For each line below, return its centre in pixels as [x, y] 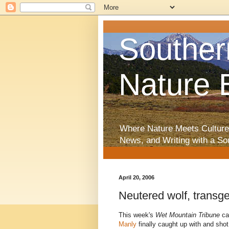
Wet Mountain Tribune [188, 215]
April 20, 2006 [136, 178]
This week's [137, 215]
